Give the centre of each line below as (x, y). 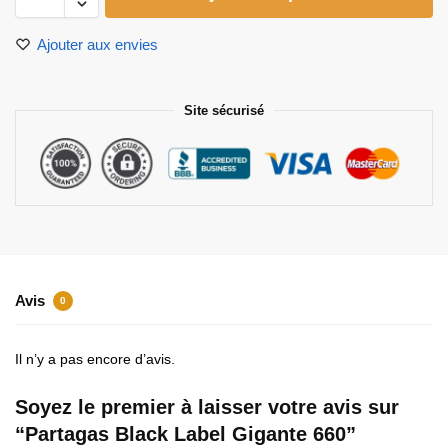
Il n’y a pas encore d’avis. (95, 359)
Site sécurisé (224, 110)
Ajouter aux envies (97, 44)
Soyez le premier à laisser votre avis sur (207, 407)
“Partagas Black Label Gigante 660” (185, 434)
